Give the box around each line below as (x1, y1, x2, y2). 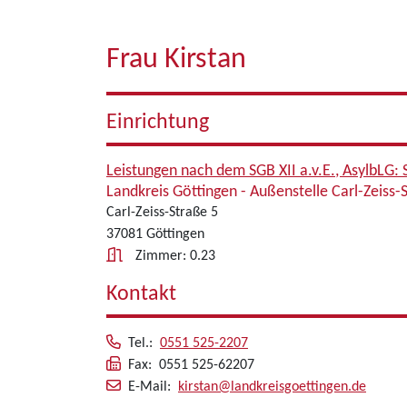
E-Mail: (128, 380, 178, 394)
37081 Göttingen (106, 227, 204, 242)
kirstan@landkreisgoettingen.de (178, 380, 366, 394)
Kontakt (106, 283, 176, 305)
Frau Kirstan (106, 45, 246, 74)
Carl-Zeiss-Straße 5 (106, 205, 218, 220)
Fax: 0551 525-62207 (128, 358, 254, 372)
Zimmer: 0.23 (135, 249, 215, 263)
